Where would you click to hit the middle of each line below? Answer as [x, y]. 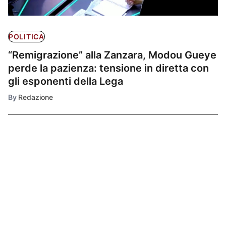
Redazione [36, 97]
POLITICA [26, 37]
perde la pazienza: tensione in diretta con [108, 68]
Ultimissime [42, 162]
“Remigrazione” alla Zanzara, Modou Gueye [112, 55]
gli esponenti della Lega [66, 81]
